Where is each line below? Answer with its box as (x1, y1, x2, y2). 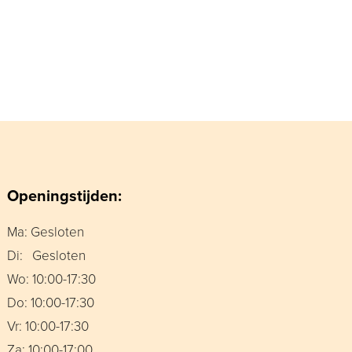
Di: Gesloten (7, 247, 86, 264)
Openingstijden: (7, 187, 123, 206)
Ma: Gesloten (7, 224, 85, 240)
